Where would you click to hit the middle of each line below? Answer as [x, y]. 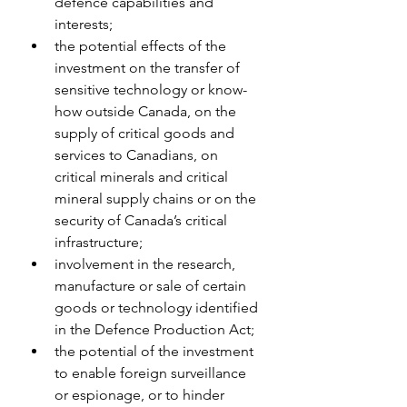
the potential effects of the [142, 45]
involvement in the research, [147, 263]
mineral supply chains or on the [157, 198]
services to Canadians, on [138, 154]
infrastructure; [99, 242]
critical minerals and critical [143, 176]
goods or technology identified [158, 307]
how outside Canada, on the [147, 111]
